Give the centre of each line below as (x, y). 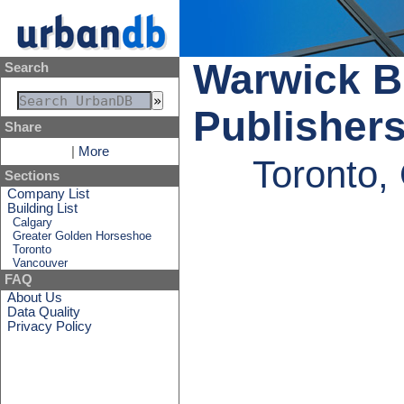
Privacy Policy (50, 326)
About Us (35, 297)
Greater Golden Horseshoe (83, 235)
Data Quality (44, 312)
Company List (49, 193)
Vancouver (41, 262)
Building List (43, 208)
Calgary (33, 222)
